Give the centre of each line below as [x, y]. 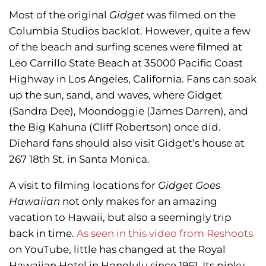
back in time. [43, 233]
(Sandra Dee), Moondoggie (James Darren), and [129, 111]
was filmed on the [190, 15]
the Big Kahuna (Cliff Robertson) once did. [115, 127]
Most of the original [59, 15]
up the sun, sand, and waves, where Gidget [115, 95]
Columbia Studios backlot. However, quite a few [130, 31]
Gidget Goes [189, 185]
